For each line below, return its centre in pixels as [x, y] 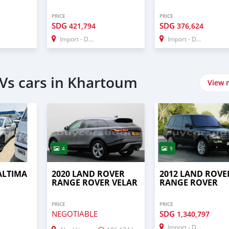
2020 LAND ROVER [88, 174]
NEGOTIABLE [74, 214]
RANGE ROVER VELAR [94, 183]
